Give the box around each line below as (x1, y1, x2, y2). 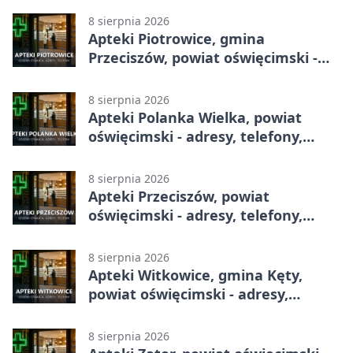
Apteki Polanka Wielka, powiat (88, 107, 302, 127)
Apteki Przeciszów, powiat (88, 186, 269, 206)
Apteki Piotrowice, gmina (88, 28, 265, 48)
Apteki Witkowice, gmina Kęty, (88, 265, 303, 284)
